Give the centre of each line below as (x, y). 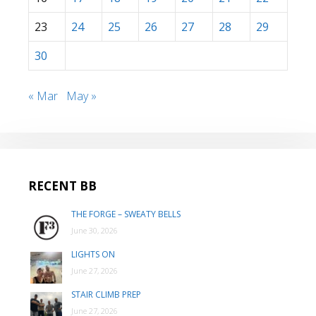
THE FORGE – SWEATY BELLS (126, 214)
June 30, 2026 (95, 230)
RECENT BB (62, 186)
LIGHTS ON (93, 254)
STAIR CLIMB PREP (106, 294)
